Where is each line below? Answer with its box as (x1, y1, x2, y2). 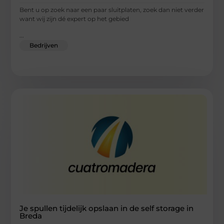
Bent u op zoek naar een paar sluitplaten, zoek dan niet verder (19, 6, 204, 14)
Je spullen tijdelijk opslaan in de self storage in (19, 203, 194, 213)
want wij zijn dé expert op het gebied (19, 15, 129, 23)
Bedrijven (29, 41, 58, 49)
